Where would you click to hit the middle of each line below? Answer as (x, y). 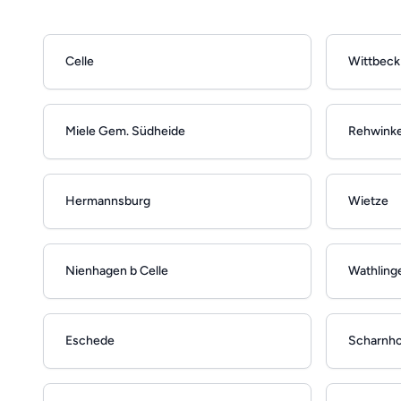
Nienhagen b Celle (117, 271)
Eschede (90, 341)
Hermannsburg (108, 201)
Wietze (368, 201)
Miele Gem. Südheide (125, 132)
